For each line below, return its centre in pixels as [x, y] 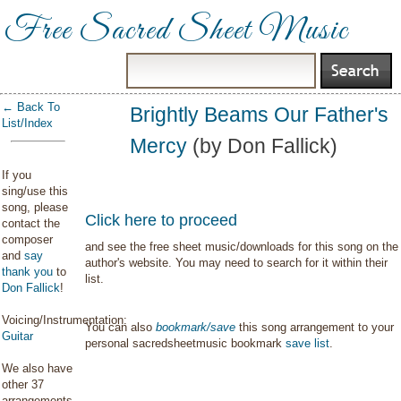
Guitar [17, 336]
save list [308, 343]
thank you [27, 272]
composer [27, 239]
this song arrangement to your [315, 327]
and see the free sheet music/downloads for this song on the [242, 247]
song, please [35, 207]
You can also [121, 327]
